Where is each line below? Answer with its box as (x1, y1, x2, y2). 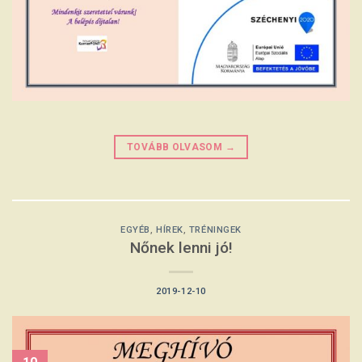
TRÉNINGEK (188, 224, 242, 235)
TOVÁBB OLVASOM (127, 141, 225, 153)
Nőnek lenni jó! (129, 238, 233, 258)
